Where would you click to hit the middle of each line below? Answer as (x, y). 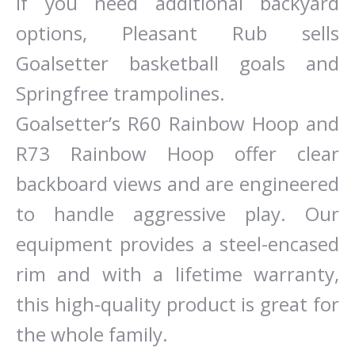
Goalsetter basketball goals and (177, 63)
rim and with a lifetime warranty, (177, 274)
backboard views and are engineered (177, 183)
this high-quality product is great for (177, 304)
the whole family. (92, 334)
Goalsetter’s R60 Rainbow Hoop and (177, 123)
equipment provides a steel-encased (177, 244)
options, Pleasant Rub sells (177, 33)
